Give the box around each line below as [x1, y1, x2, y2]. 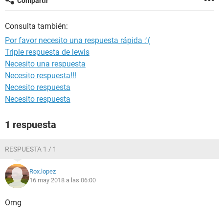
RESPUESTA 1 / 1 [5, 145, 57, 153]
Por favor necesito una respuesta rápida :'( [5, 36, 150, 45]
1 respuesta [5, 119, 56, 131]
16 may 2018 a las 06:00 [29, 176, 96, 184]
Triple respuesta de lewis [5, 47, 89, 57]
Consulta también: [5, 22, 68, 31]
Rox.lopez [29, 168, 56, 175]
